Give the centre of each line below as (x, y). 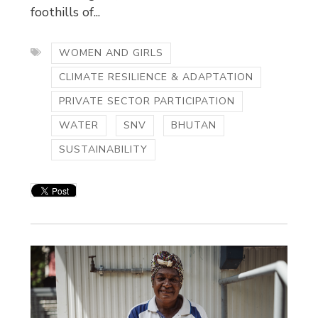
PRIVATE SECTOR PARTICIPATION (147, 102)
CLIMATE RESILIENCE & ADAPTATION (157, 77)
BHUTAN (194, 126)
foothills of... (66, 12)
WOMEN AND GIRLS (111, 53)
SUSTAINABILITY (104, 150)
